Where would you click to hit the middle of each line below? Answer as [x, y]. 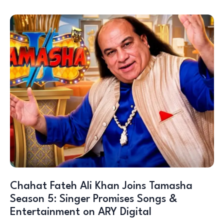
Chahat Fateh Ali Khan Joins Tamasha [101, 186]
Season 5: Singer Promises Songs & [93, 199]
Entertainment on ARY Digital [81, 212]
